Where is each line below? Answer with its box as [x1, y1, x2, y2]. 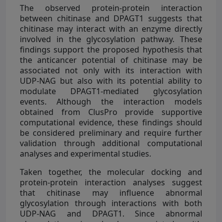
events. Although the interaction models [20, 96, 202, 107]
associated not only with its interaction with [20, 64, 202, 76]
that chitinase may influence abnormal [20, 187, 202, 198]
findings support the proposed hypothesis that [20, 44, 202, 55]
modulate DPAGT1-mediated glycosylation [20, 85, 202, 97]
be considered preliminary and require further [20, 127, 202, 138]
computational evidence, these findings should [20, 116, 202, 128]
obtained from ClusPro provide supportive [20, 106, 202, 117]
